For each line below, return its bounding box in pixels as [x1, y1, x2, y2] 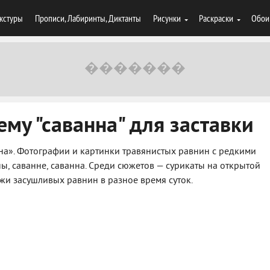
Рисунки [153, 12, 181, 24]
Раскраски [199, 12, 233, 24]
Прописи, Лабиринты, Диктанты [35, 12, 141, 24]
